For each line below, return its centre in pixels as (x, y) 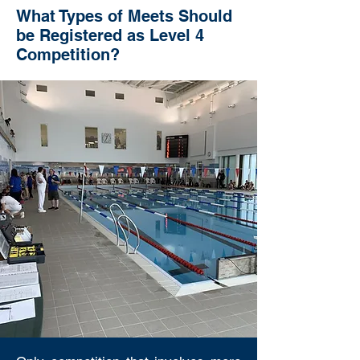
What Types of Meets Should (124, 16)
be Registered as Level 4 (110, 35)
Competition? (68, 55)
